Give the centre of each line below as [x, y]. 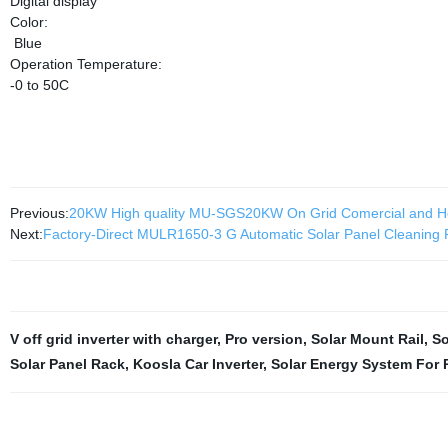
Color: [28, 22]
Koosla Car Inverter [197, 364]
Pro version [263, 339]
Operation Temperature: [85, 64]
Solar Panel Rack [67, 364]
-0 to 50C [39, 85]
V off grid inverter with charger [113, 339]
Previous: [39, 213]
